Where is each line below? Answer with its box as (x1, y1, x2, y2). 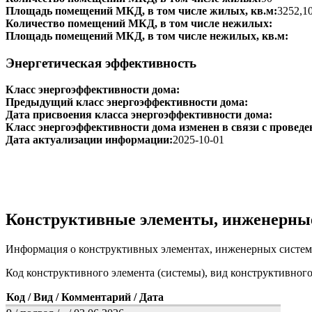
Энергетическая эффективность (6, 55, 196, 70)
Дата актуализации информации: (6, 134, 173, 146)
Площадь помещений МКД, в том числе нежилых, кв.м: (6, 29, 288, 42)
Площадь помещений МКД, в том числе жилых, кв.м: (6, 4, 277, 17)
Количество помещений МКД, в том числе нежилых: (6, 17, 272, 29)
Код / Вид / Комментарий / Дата (6, 291, 164, 304)
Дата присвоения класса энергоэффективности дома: (6, 109, 272, 121)
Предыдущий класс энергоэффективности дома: (6, 96, 248, 109)
